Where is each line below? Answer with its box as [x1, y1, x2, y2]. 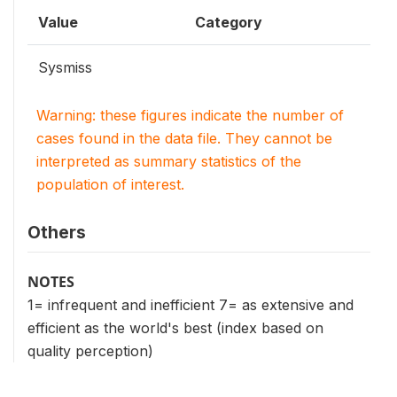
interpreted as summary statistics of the [36, 152, 301, 170]
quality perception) [27, 341, 153, 360]
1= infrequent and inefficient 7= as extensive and [27, 295, 354, 314]
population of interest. [36, 175, 184, 193]
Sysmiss [38, 58, 92, 76]
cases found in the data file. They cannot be [36, 128, 332, 147]
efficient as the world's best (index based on [27, 318, 323, 337]
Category [195, 12, 262, 31]
